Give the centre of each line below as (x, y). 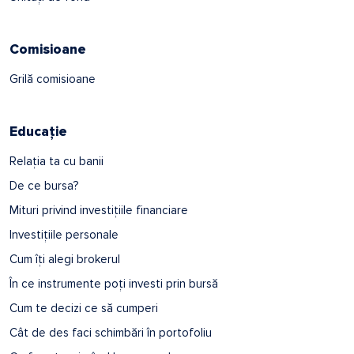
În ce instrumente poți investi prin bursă (114, 283)
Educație (38, 131)
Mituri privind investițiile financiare (99, 210)
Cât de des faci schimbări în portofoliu (111, 332)
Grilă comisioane (53, 79)
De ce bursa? (44, 185)
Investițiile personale (64, 234)
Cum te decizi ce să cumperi (84, 308)
